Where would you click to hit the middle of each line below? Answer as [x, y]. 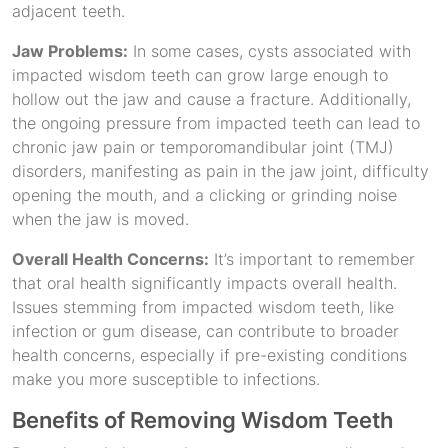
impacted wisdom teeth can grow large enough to [200, 75]
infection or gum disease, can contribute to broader [205, 331]
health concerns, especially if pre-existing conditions [209, 355]
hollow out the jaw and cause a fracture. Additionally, [211, 99]
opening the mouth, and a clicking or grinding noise [204, 195]
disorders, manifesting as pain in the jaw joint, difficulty [220, 171]
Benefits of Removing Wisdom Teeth [202, 420]
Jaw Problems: [70, 51]
